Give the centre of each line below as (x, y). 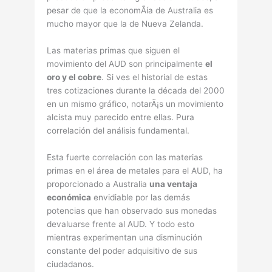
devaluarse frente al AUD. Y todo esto (121, 224)
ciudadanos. (71, 264)
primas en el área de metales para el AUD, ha (135, 170)
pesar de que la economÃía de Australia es (130, 11)
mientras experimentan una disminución (125, 237)
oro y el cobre (74, 77)
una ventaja (174, 184)
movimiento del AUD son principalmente (126, 64)
